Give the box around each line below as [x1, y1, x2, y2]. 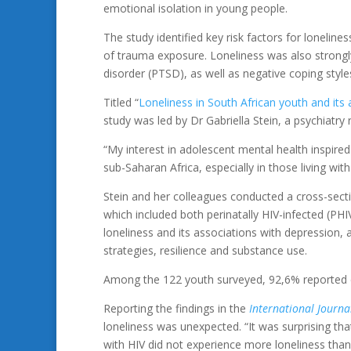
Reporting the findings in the [103, 301, 249, 316]
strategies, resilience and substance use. [103, 243, 307, 258]
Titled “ [103, 95, 139, 110]
